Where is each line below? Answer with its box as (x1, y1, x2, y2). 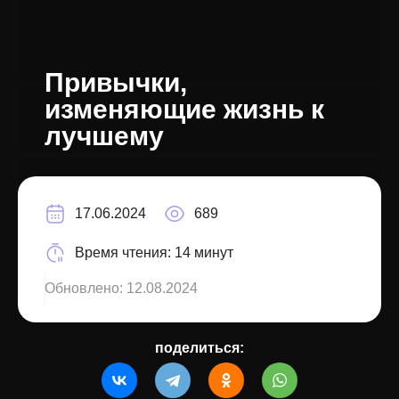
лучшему (45, 121, 164, 151)
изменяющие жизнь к (45, 94, 324, 125)
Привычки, (45, 68, 187, 98)
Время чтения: (75, 245, 175, 261)
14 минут (175, 245, 233, 261)
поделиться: (155, 340, 244, 356)
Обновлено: (45, 281, 126, 297)
